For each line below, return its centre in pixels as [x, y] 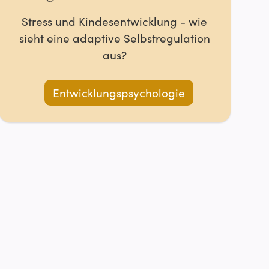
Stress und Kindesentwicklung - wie [115, 21]
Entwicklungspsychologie [119, 93]
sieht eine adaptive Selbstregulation [114, 38]
